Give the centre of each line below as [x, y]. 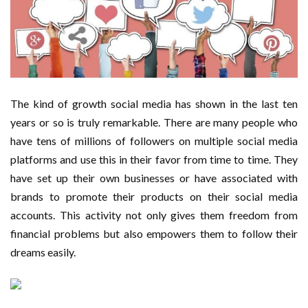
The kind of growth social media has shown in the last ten [154, 103]
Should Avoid [68, 140]
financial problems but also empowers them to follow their [154, 233]
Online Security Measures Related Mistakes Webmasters [165, 109]
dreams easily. [43, 252]
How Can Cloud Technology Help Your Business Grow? [160, 78]
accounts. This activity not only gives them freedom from [154, 214]
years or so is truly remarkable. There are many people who [154, 122]
